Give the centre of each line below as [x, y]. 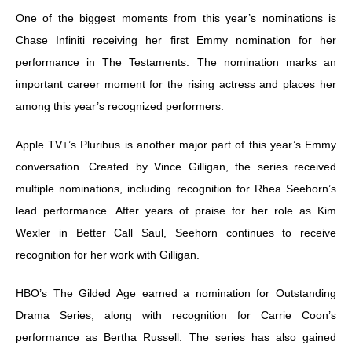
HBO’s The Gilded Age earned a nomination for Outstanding [176, 293]
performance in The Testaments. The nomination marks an [176, 62]
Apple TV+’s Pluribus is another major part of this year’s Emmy [176, 145]
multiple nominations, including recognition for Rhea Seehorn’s [176, 189]
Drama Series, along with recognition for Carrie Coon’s [176, 315]
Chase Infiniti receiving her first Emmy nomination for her [176, 40]
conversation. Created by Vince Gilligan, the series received [176, 167]
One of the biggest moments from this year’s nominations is [176, 18]
